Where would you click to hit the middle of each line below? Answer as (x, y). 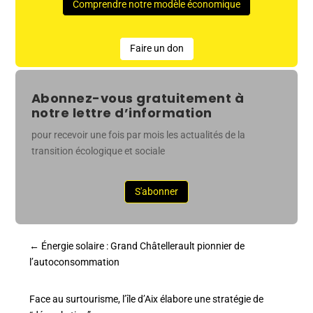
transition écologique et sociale (98, 151)
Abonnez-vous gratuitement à (138, 98)
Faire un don (156, 49)
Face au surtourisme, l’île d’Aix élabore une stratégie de (147, 299)
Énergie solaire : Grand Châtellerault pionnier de (143, 246)
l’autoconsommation (75, 262)
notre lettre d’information (122, 113)
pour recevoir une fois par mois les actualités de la (138, 135)
